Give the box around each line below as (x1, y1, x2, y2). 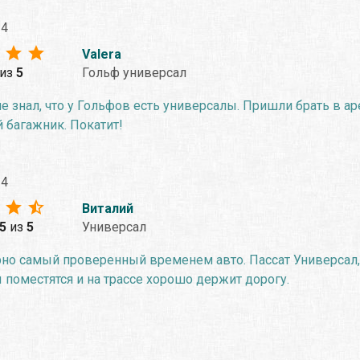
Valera (81, 46, 121, 62)
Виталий (81, 200, 133, 216)
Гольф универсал (81, 64, 186, 80)
